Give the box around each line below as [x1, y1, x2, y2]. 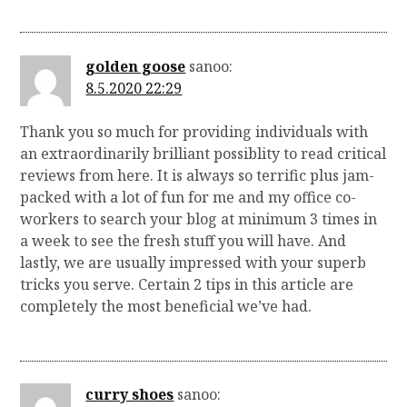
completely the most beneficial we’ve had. [20, 295, 313, 316]
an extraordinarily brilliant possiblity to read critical [20, 143, 387, 164]
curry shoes [85, 384, 174, 405]
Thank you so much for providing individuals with [20, 121, 369, 142]
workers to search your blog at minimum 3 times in [20, 208, 378, 229]
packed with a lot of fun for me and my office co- [20, 186, 357, 207]
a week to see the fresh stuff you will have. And [20, 230, 347, 251]
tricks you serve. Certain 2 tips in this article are [20, 273, 354, 294]
